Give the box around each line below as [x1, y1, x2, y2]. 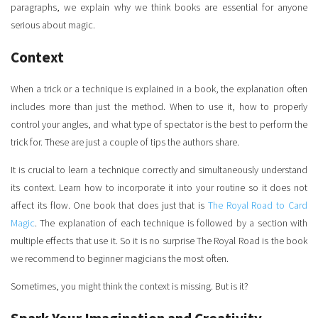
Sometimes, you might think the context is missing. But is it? [11, 279, 248, 294]
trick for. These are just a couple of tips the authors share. [11, 135, 239, 150]
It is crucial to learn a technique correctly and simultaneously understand [11, 163, 307, 177]
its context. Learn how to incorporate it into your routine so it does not [11, 180, 307, 195]
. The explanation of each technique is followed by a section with [35, 216, 307, 231]
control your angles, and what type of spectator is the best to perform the [11, 117, 307, 132]
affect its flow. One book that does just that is [11, 198, 208, 213]
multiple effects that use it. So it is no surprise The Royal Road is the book [11, 234, 307, 248]
